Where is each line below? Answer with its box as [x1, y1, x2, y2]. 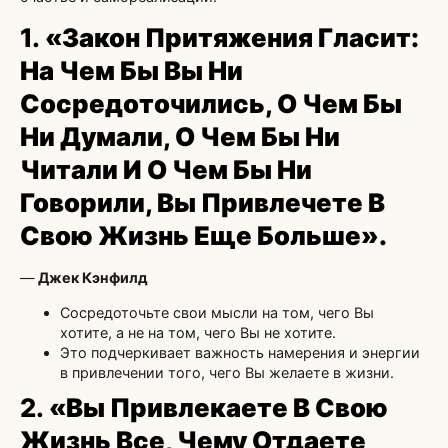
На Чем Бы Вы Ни [20, 55, 243, 87]
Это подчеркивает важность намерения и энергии [60, 343, 420, 361]
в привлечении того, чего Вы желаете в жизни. [60, 363, 394, 381]
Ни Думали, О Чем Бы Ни [20, 121, 340, 153]
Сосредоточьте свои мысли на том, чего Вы [60, 303, 374, 321]
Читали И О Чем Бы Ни [20, 154, 312, 186]
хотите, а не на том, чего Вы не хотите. [60, 323, 336, 341]
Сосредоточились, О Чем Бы [20, 88, 402, 120]
